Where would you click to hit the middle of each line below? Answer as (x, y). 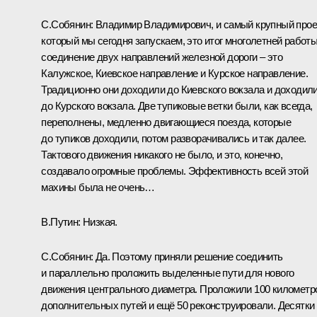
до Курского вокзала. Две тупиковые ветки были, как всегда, (177, 105)
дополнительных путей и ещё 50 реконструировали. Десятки (178, 305)
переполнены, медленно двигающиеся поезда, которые (166, 122)
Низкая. (100, 221)
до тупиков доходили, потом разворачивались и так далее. (174, 138)
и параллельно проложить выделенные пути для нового (168, 272)
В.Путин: (62, 221)
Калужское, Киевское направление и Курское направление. (174, 73)
